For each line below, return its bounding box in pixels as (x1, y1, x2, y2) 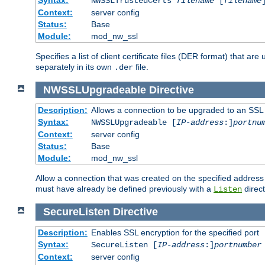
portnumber (214, 240, 261, 250)
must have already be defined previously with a (35, 184, 214, 194)
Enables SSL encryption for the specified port (91, 227, 259, 237)
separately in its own (35, 62, 114, 72)
